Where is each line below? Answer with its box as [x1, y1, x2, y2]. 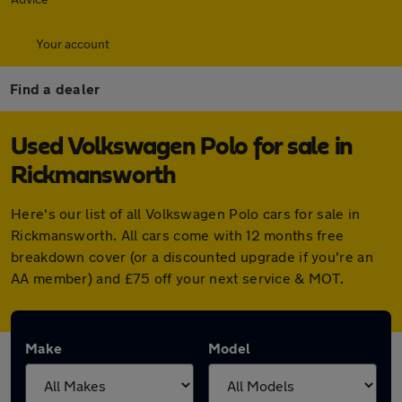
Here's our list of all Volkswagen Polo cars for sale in [11, 205, 361, 222]
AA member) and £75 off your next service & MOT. [11, 269, 345, 286]
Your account [36, 36, 109, 51]
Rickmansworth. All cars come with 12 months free [11, 226, 345, 243]
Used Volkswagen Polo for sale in [11, 135, 353, 160]
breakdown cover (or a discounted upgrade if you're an [11, 248, 373, 265]
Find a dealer [10, 80, 100, 97]
